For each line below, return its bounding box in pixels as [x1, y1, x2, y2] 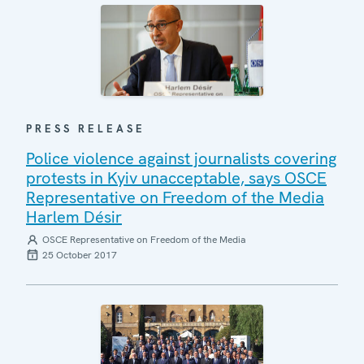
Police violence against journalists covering [26, 148, 336, 169]
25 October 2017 [42, 249, 117, 262]
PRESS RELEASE [26, 122, 145, 136]
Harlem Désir [26, 206, 122, 227]
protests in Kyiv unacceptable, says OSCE [26, 167, 327, 188]
